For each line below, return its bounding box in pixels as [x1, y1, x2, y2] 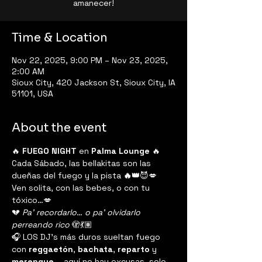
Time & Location [12, 30, 108, 45]
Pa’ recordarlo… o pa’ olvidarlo [22, 207, 143, 218]
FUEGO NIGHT [22, 146, 77, 156]
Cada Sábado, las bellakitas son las [12, 158, 153, 168]
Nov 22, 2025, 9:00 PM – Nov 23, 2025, [12, 55, 168, 65]
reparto [118, 244, 150, 254]
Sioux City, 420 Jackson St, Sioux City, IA [12, 77, 175, 88]
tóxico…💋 [12, 195, 51, 205]
